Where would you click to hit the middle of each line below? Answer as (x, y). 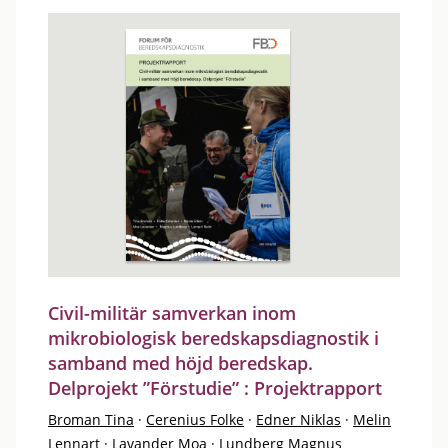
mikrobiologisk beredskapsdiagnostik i (213, 338)
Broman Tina (91, 419)
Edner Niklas (298, 419)
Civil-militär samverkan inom (172, 313)
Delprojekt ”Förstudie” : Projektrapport (215, 388)
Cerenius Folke (195, 419)
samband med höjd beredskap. (180, 363)
